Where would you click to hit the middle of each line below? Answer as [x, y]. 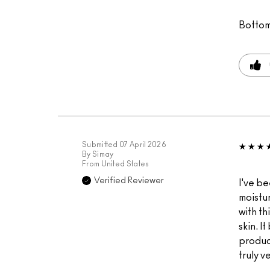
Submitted [101, 144]
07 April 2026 [143, 144]
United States [125, 164]
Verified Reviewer [129, 181]
